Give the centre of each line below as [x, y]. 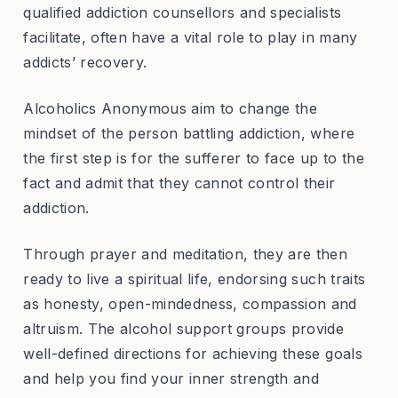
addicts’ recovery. [85, 62]
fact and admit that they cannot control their [179, 183]
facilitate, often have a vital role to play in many [191, 37]
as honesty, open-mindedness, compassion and [190, 303]
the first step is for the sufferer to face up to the [194, 158]
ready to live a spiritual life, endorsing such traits [195, 279]
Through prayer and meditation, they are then [186, 254]
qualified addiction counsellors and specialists [183, 12]
